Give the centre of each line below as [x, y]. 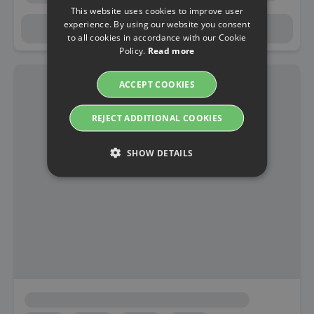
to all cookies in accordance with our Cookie [157, 37]
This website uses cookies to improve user [157, 11]
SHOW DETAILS [160, 153]
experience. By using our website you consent [157, 24]
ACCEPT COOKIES [157, 84]
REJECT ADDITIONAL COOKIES [157, 118]
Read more [171, 50]
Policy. [134, 50]
